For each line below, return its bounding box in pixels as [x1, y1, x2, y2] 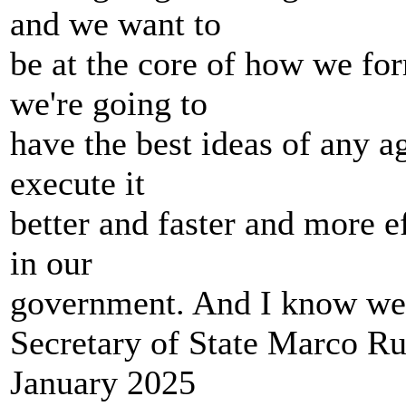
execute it [10, 164, 145, 202]
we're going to [10, 84, 208, 122]
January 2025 [10, 363, 196, 401]
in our [10, 244, 92, 282]
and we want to [10, 5, 221, 43]
